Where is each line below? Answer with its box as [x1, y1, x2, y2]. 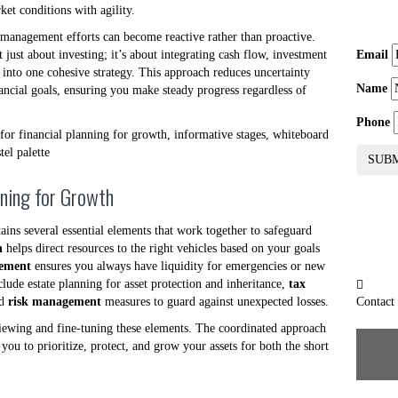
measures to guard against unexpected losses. [101, 295, 329, 308]
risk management [8, 295, 101, 308]
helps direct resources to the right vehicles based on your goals [3, 242, 320, 255]
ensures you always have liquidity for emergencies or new [31, 259, 325, 273]
